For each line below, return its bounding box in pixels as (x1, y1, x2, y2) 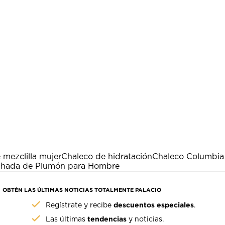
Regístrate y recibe (46, 202, 114, 209)
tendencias (87, 215, 127, 223)
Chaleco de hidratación (61, 153, 152, 161)
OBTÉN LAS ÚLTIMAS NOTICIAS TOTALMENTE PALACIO (3, 187, 162, 193)
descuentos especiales (114, 201, 194, 209)
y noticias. (127, 216, 164, 223)
